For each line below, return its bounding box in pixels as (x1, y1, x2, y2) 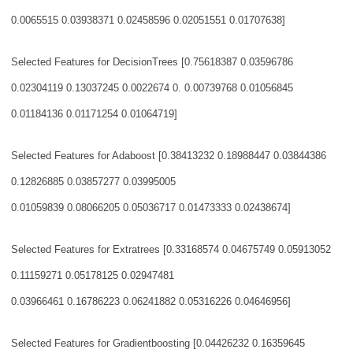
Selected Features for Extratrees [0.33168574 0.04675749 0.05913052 (11, 243, 331, 255)
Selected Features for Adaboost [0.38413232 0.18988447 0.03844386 (11, 150, 326, 162)
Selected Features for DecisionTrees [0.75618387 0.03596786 (11, 56, 293, 68)
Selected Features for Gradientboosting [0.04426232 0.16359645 (11, 337, 305, 349)
